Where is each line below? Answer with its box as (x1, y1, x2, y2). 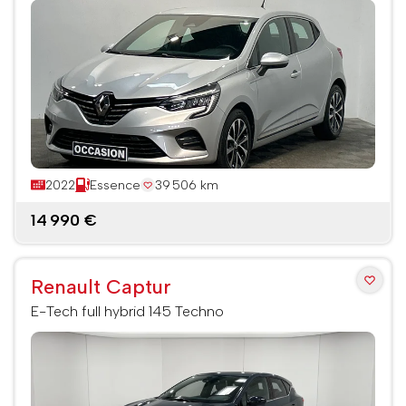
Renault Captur (31, 274, 171, 299)
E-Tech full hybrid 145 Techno (31, 302, 224, 320)
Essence (90, 177, 140, 193)
